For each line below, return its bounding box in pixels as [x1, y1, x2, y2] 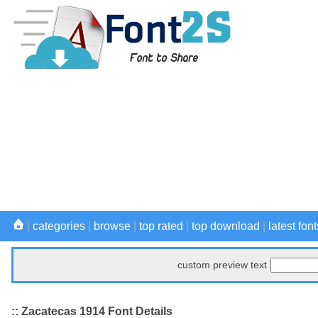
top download [192, 220, 260, 232]
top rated [139, 220, 183, 232]
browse [94, 220, 131, 232]
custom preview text [177, 259, 267, 270]
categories [33, 220, 85, 232]
